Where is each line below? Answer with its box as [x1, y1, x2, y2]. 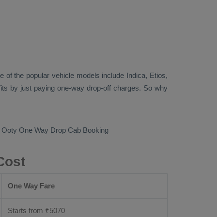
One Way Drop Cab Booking [19, 126, 108, 134]
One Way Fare [8, 182, 55, 190]
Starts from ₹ [8, 206, 49, 215]
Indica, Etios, [126, 71, 168, 79]
